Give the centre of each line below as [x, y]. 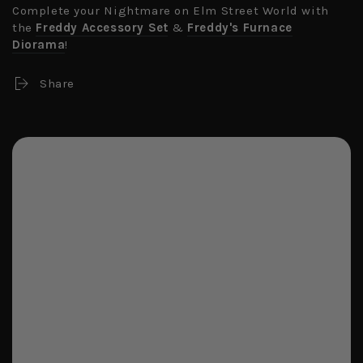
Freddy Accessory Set [102, 28]
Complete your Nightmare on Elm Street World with [171, 11]
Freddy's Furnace [240, 28]
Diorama [39, 45]
